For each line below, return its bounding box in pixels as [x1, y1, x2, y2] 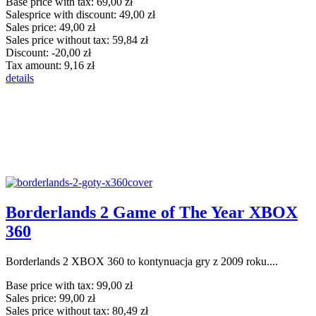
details [6, 71, 34, 84]
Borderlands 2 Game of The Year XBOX [6, 202, 298, 221]
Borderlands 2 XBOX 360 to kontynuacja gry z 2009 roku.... [6, 255, 278, 267]
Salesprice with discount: [6, 8, 119, 20]
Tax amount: [6, 59, 64, 71]
